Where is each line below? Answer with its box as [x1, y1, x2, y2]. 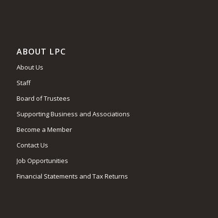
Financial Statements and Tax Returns [16, 172, 128, 181]
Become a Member [16, 125, 72, 134]
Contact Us [16, 141, 48, 150]
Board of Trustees [16, 94, 70, 103]
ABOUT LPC [16, 46, 66, 57]
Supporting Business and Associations [16, 109, 130, 119]
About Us [16, 63, 43, 72]
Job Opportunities [16, 156, 68, 165]
